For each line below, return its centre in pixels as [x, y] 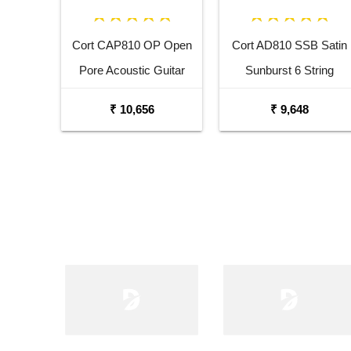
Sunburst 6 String [290, 71]
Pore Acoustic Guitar [132, 71]
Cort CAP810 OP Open [132, 45]
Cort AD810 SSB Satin [290, 45]
